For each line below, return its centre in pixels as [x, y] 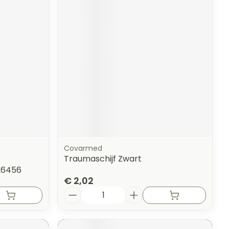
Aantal [77, 191]
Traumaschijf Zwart [103, 158]
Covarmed [83, 148]
